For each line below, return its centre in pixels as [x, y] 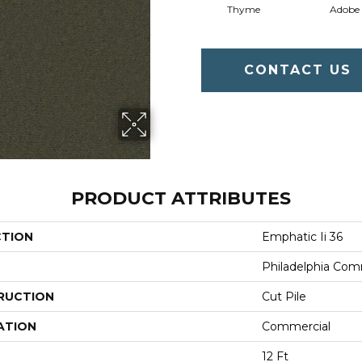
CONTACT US [298, 69]
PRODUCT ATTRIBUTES [181, 198]
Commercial [296, 326]
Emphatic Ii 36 [302, 237]
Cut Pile [284, 297]
